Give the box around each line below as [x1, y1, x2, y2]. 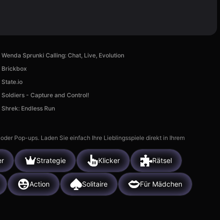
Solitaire [82, 180, 108, 189]
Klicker [98, 156, 120, 165]
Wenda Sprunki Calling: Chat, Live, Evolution [1, 51, 125, 59]
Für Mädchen [140, 180, 182, 189]
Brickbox [1, 64, 27, 72]
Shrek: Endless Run [1, 104, 55, 112]
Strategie [36, 156, 66, 165]
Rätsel [152, 156, 172, 165]
